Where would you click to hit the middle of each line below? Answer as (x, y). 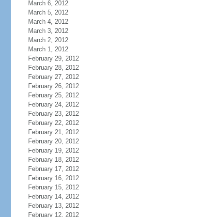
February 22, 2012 (53, 123)
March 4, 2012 (48, 22)
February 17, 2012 (53, 169)
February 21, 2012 (53, 132)
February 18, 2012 (53, 160)
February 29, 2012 (53, 58)
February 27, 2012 (53, 77)
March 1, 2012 (48, 49)
